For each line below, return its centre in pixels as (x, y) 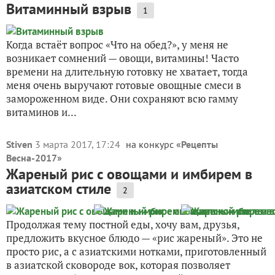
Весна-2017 (32, 158)
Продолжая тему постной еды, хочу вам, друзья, (123, 224)
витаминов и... (41, 112)
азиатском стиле (59, 189)
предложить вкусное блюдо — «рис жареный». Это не (134, 238)
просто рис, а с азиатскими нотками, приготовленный (136, 251)
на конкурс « (153, 144)
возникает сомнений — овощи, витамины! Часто (122, 58)
